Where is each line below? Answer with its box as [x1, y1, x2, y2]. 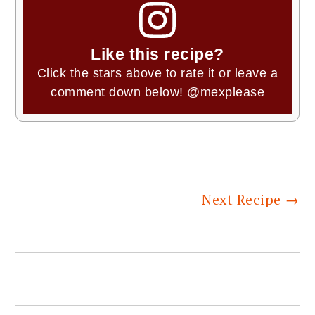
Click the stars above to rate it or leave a [37, 66, 278, 81]
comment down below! [51, 85, 187, 100]
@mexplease [187, 85, 264, 100]
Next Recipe [202, 190, 285, 210]
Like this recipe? [91, 45, 224, 64]
